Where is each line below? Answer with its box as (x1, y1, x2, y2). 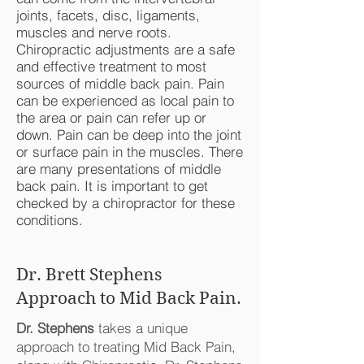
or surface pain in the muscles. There (16, 143, 243, 160)
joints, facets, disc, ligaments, (16, 6, 200, 24)
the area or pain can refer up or (16, 109, 206, 126)
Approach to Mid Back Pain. (16, 288, 241, 308)
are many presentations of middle (16, 160, 221, 177)
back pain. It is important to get (16, 177, 208, 194)
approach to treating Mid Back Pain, (16, 338, 236, 355)
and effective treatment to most (16, 58, 206, 75)
